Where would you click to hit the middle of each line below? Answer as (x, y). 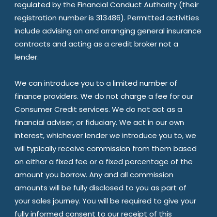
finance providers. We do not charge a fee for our (104, 96)
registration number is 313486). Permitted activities (107, 17)
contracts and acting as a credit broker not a (96, 44)
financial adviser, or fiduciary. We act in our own (99, 122)
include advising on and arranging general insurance (108, 31)
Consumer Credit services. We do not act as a (98, 109)
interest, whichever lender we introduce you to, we (105, 135)
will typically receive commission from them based (106, 148)
